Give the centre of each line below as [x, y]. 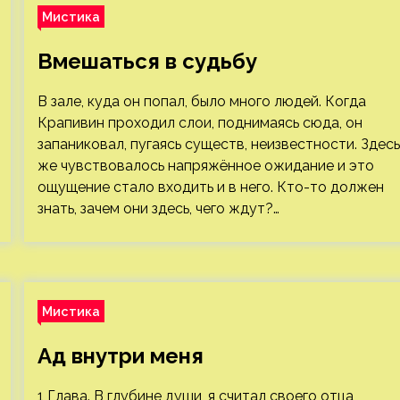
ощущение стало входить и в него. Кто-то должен [210, 187]
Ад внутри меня [120, 356]
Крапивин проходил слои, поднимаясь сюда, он [200, 123]
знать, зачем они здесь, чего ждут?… [158, 208]
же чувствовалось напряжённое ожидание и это [205, 166]
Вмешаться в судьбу [147, 61]
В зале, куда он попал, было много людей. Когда [201, 101]
